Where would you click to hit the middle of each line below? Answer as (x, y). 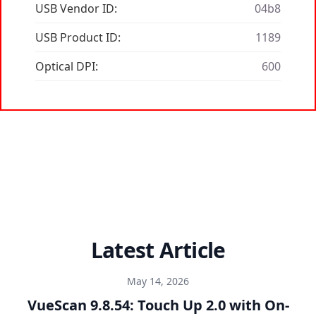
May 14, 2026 (158, 281)
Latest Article (158, 250)
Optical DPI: (67, 67)
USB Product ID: (78, 38)
